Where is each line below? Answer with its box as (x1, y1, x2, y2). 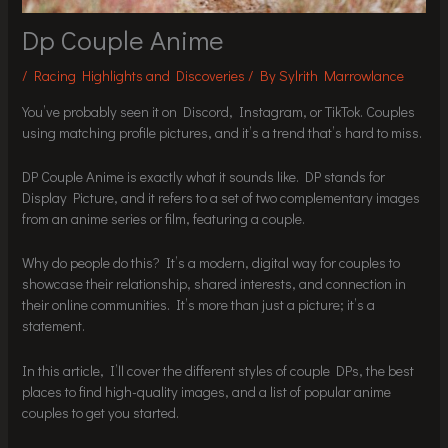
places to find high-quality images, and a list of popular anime (22, 381, 392, 401)
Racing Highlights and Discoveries (34, 66, 246, 86)
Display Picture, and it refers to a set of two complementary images (22, 188, 421, 208)
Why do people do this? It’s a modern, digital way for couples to (22, 253, 401, 273)
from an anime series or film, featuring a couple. (22, 209, 306, 229)
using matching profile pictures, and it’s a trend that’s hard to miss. (22, 122, 423, 142)
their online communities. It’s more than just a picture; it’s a (22, 295, 376, 315)
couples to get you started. (22, 402, 180, 422)
